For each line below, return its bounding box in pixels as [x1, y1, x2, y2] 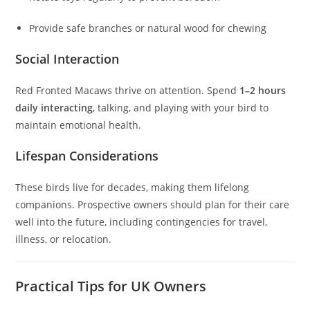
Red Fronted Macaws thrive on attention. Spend [15, 84, 240, 98]
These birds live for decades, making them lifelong [15, 181, 250, 194]
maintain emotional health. [15, 118, 142, 132]
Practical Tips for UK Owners [15, 277, 207, 296]
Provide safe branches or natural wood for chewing [29, 21, 267, 35]
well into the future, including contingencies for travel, [15, 215, 268, 229]
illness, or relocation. [15, 232, 112, 246]
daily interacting [15, 101, 93, 115]
